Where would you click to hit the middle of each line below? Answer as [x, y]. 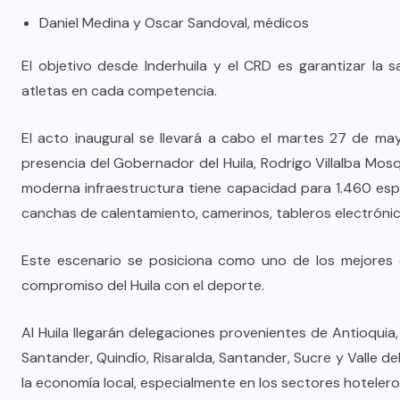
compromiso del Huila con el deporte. [143, 285]
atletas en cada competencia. [119, 91]
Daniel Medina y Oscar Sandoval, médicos [174, 23]
